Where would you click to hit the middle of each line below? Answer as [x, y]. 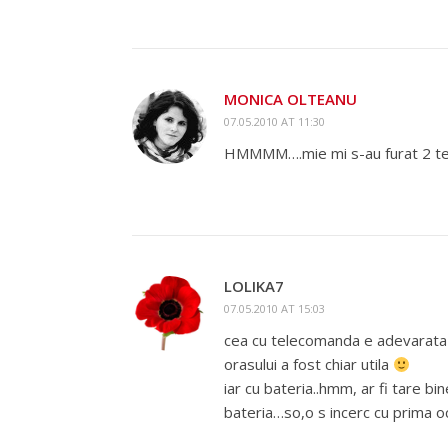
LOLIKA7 [254, 286]
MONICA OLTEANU [290, 99]
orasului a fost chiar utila [308, 364]
